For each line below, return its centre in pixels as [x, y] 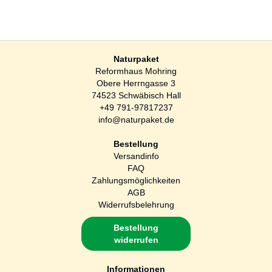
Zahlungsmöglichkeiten [136, 181]
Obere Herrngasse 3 [136, 83]
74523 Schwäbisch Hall [136, 96]
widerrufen [136, 240]
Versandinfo [136, 156]
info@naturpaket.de [136, 120]
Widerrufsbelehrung [136, 205]
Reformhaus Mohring [136, 71]
